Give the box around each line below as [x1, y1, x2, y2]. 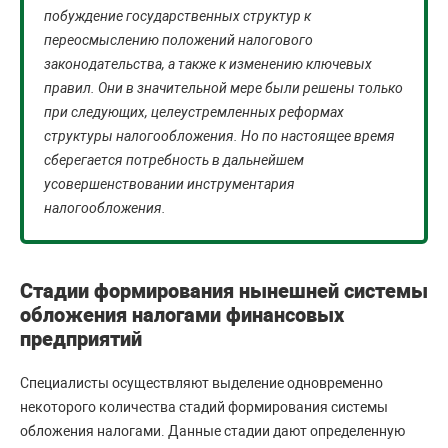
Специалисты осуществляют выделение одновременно [20, 374, 383, 391]
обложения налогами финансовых [20, 302, 344, 327]
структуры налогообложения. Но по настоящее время [44, 127, 395, 144]
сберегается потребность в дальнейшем [44, 151, 304, 168]
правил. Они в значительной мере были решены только [44, 79, 403, 96]
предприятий [20, 326, 142, 351]
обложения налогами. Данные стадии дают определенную [20, 422, 405, 439]
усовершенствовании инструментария [44, 175, 295, 192]
